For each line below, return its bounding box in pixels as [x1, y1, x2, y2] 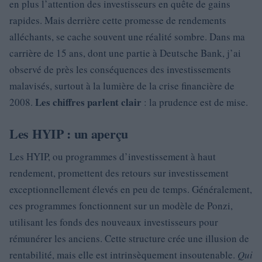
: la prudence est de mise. [142, 95, 248, 109]
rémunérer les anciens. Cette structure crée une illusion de [9, 232, 249, 245]
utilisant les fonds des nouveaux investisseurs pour [9, 215, 218, 229]
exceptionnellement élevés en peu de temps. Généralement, [9, 182, 252, 196]
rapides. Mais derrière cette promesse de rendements [9, 13, 226, 27]
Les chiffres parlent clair [35, 95, 142, 109]
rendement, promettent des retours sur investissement [9, 166, 229, 180]
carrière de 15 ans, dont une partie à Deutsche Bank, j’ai [9, 46, 241, 60]
